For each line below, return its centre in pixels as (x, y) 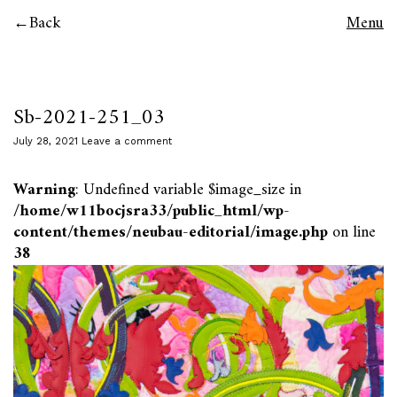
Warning (44, 190)
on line (352, 233)
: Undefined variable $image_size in (188, 190)
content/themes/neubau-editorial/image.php (171, 233)
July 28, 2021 (46, 141)
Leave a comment (127, 141)
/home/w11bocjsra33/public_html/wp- (152, 211)
